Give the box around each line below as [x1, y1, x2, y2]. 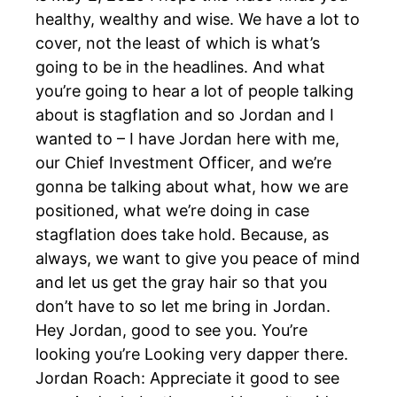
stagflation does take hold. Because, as [35, 225, 329, 245]
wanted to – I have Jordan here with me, [35, 129, 339, 149]
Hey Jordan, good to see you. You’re [35, 321, 307, 340]
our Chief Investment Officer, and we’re [35, 153, 331, 173]
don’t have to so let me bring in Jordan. [35, 297, 331, 316]
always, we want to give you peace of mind [35, 249, 360, 269]
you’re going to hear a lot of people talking [35, 82, 354, 101]
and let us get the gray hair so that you [35, 273, 327, 292]
